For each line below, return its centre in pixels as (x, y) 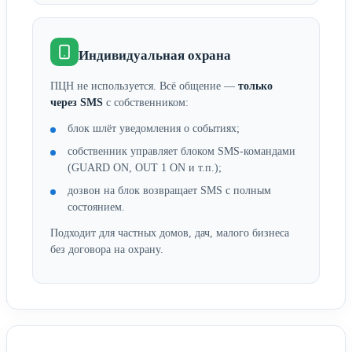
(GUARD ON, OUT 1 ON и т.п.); (145, 167)
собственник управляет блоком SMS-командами (181, 151)
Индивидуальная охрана (155, 55)
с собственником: (146, 102)
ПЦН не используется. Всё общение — (144, 86)
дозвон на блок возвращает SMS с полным (169, 190)
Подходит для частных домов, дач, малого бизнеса (170, 233)
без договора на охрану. (107, 249)
